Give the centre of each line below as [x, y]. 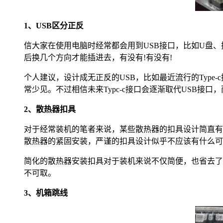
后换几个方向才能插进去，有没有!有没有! [98, 58]
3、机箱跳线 [46, 193]
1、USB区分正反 [54, 26]
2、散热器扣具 [50, 110]
